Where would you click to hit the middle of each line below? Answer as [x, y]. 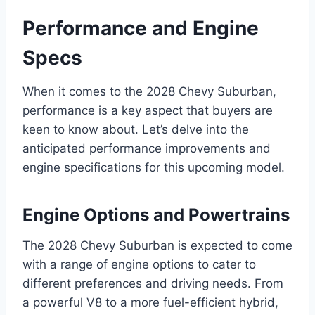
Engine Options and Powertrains [156, 215]
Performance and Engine [141, 28]
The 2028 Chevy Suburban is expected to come [157, 246]
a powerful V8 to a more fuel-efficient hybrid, [150, 303]
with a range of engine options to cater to [139, 265]
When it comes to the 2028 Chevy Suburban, [149, 92]
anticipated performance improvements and [147, 149]
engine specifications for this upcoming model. [154, 168]
